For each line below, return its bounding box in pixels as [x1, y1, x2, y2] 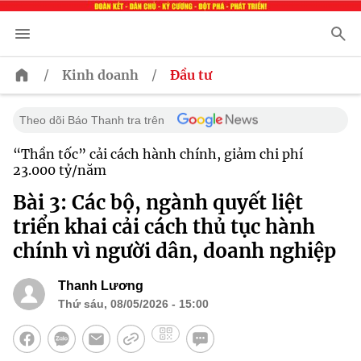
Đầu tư [170, 67, 212, 84]
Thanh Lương [58, 279, 143, 293]
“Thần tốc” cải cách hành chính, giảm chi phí [13, 146, 303, 163]
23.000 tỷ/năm [13, 162, 106, 179]
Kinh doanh [62, 67, 139, 84]
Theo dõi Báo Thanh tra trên [19, 114, 164, 127]
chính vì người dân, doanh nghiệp [13, 239, 336, 264]
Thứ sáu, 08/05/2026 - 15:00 [58, 297, 209, 311]
